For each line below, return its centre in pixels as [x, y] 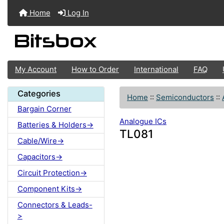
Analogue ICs [143, 121]
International [156, 69]
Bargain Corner [44, 109]
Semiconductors [185, 97]
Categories [39, 94]
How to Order [95, 69]
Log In [77, 13]
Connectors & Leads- [55, 205]
